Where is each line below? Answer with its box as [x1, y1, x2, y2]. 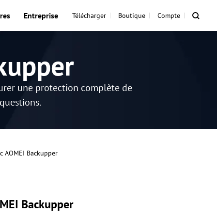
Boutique [118, 11, 145, 20]
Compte [157, 11, 180, 20]
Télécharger [72, 11, 106, 20]
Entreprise [24, 11, 58, 20]
